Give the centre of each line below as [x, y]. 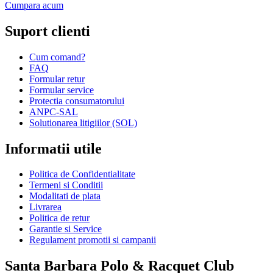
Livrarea [45, 207]
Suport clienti [48, 31]
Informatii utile [53, 148]
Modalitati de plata [65, 196]
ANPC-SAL [54, 112]
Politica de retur [59, 218]
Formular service [62, 90]
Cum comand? [57, 57]
